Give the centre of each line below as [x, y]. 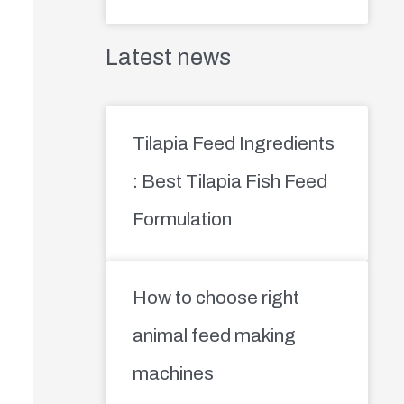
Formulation [182, 219]
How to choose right [216, 297]
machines [173, 373]
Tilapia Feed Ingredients [233, 143]
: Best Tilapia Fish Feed [230, 181]
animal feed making [214, 335]
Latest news [168, 57]
